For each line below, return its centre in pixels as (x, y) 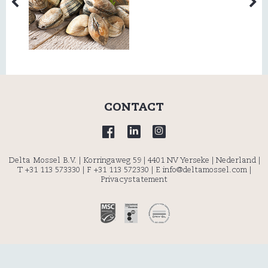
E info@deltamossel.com (201, 170)
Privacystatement (134, 179)
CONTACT (134, 107)
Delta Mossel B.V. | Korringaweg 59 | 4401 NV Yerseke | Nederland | (134, 160)
